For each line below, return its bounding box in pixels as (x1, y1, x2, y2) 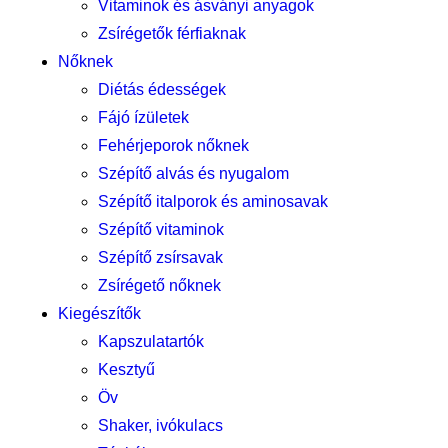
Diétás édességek (98, 81, 226, 98)
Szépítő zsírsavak (98, 249, 223, 266)
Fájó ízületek (98, 109, 189, 126)
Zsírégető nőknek (98, 277, 221, 294)
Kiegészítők (58, 305, 141, 322)
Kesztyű (98, 361, 155, 378)
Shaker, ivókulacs (98, 417, 223, 434)
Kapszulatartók (98, 333, 204, 350)
